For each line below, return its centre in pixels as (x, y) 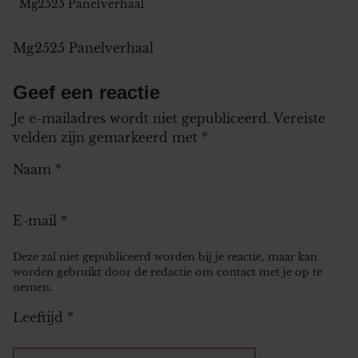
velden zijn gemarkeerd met (107, 137)
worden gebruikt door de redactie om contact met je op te (167, 272)
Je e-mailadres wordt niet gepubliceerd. (141, 118)
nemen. (32, 287)
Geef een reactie (86, 92)
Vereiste (299, 118)
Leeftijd (40, 317)
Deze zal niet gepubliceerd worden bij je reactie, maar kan (165, 257)
